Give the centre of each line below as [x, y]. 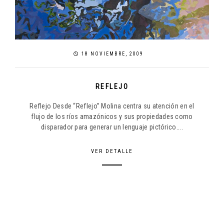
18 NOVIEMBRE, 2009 [111, 54]
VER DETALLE [112, 151]
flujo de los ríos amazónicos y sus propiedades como [112, 117]
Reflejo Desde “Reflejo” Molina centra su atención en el [112, 106]
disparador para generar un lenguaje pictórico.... [112, 127]
